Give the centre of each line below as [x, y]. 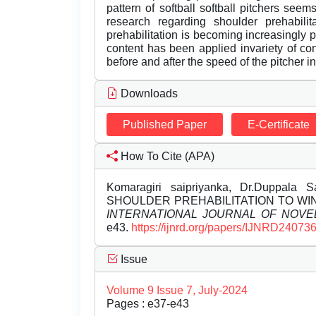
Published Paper [165, 125]
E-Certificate [279, 125]
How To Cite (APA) [166, 157]
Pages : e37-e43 [148, 304]
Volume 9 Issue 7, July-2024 [177, 291]
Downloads [148, 94]
